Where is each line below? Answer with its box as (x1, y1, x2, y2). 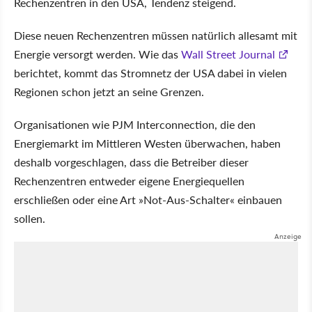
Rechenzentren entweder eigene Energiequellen (14, 172, 244, 189)
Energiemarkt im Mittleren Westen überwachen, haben (14, 134, 281, 151)
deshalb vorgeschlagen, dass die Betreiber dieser (14, 153, 249, 170)
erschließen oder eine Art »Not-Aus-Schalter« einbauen (14, 191, 282, 208)
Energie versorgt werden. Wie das (14, 45, 181, 62)
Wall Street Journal (181, 45, 275, 62)
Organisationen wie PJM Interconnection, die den (14, 116, 256, 132)
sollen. (14, 210, 45, 226)
